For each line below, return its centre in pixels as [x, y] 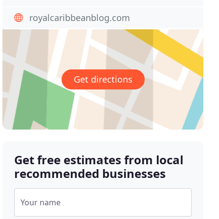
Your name [41, 203]
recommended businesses [90, 174]
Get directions [103, 79]
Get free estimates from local [99, 160]
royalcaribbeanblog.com [80, 18]
